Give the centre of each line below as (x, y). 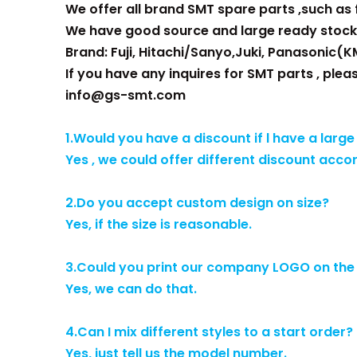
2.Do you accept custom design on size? (197, 203)
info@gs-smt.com (126, 95)
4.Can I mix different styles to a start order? (209, 332)
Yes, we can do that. (131, 289)
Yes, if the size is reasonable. (159, 224)
